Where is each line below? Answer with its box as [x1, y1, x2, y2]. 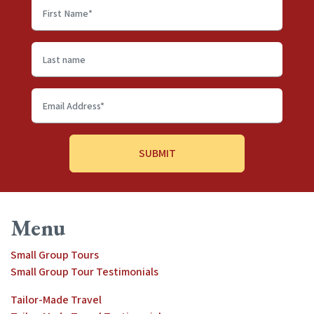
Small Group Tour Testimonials [11, 264, 158, 280]
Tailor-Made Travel [11, 292, 102, 308]
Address [32, 124, 72, 139]
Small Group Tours [11, 247, 99, 263]
